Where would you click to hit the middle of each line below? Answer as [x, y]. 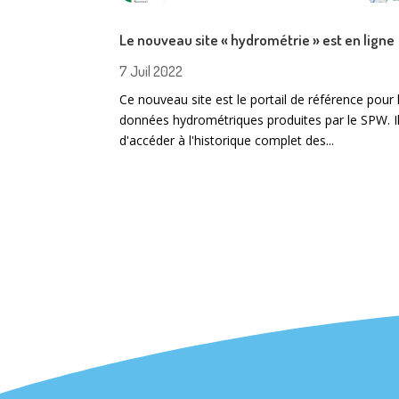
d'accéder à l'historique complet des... [227, 141]
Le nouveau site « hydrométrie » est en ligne [257, 40]
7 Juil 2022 [151, 72]
